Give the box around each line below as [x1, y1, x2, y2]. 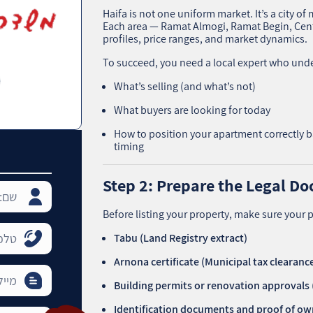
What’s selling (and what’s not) [114, 78, 256, 94]
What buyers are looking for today [114, 102, 271, 117]
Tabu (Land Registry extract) [114, 230, 248, 245]
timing [114, 138, 145, 154]
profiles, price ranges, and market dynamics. [103, 31, 308, 46]
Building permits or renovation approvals [114, 277, 310, 293]
